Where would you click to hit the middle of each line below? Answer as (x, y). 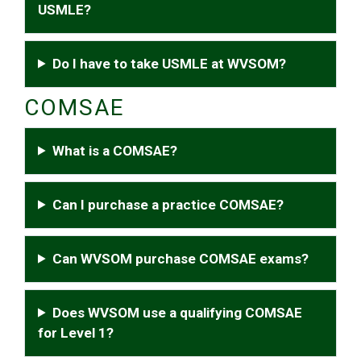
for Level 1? (76, 332)
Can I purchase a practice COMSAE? (168, 204)
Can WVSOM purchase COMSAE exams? (181, 258)
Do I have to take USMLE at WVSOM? (170, 63)
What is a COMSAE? (115, 150)
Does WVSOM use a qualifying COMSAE (178, 312)
